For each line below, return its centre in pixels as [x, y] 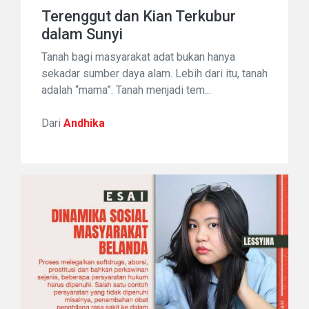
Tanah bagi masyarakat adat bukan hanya [138, 57]
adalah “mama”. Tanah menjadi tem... [126, 90]
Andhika [84, 123]
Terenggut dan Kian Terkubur [139, 16]
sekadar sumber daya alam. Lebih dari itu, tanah [154, 73]
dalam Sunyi [82, 34]
